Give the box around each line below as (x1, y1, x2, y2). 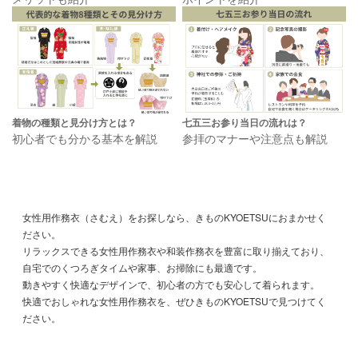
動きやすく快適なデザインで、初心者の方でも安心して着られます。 (22, 277, 320, 292)
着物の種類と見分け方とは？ (12, 114, 137, 129)
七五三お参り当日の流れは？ (182, 114, 308, 129)
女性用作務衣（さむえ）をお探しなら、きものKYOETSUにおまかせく (22, 210, 327, 225)
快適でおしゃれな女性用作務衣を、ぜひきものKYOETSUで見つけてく (22, 294, 327, 308)
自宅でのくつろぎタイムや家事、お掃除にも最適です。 (22, 261, 263, 275)
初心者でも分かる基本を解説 (12, 129, 158, 146)
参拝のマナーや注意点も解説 (182, 129, 328, 146)
